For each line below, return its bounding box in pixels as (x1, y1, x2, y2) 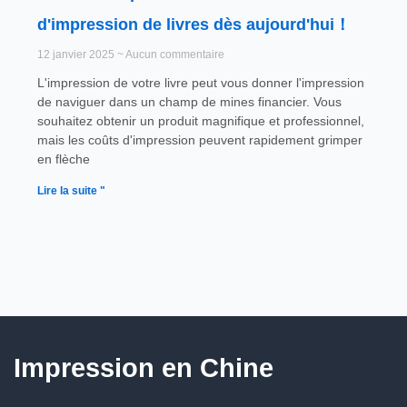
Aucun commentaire (123, 48, 224, 61)
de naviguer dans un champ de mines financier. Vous (36, 94, 342, 109)
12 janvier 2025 (36, 48, 117, 61)
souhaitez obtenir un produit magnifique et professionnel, (36, 114, 364, 128)
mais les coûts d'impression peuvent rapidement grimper (36, 133, 362, 147)
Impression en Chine (14, 353, 273, 382)
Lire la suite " (36, 184, 105, 197)
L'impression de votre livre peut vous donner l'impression (36, 75, 364, 90)
